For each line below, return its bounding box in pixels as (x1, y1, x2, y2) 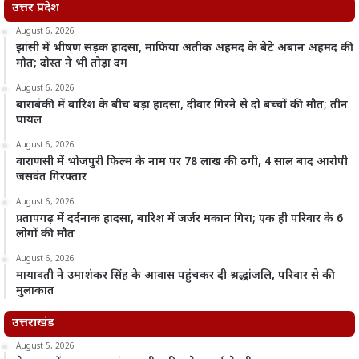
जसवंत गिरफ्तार (16, 169, 87, 185)
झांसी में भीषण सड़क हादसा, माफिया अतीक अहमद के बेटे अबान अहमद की (16, 40, 353, 56)
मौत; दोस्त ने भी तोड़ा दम (16, 55, 127, 71)
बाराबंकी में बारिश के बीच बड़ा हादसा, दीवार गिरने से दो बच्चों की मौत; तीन (16, 97, 348, 113)
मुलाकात (16, 283, 54, 299)
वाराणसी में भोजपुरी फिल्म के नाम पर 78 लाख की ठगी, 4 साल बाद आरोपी (16, 154, 348, 170)
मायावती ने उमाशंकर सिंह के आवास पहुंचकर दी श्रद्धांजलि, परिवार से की (16, 268, 335, 284)
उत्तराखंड (12, 315, 54, 331)
